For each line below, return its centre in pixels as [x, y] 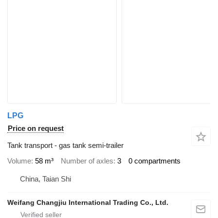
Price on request [36, 128]
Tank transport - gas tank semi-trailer [65, 145]
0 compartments [154, 161]
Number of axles [87, 161]
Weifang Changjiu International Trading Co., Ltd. [88, 202]
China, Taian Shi [45, 179]
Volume [19, 161]
